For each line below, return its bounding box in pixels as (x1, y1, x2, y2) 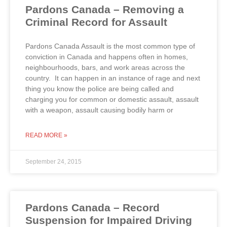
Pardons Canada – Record (25, 201, 160, 213)
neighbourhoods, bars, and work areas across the (25, 63, 185, 71)
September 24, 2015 (25, 158, 82, 165)
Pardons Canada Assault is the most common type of (25, 42, 195, 50)
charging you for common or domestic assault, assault (25, 95, 199, 103)
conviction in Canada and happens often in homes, (25, 52, 188, 61)
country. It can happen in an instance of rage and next (25, 73, 200, 82)
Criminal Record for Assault (25, 16, 167, 28)
